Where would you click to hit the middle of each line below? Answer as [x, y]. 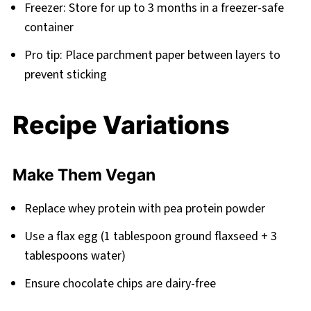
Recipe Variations [121, 125]
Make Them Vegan [84, 175]
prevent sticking [65, 74]
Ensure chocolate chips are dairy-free [120, 283]
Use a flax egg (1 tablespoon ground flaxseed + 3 [150, 236]
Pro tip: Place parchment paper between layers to [152, 55]
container [49, 27]
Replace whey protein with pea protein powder [144, 208]
